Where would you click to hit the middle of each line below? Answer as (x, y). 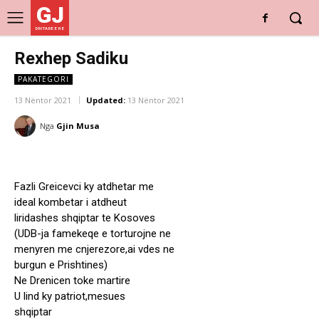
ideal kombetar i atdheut (70, 203)
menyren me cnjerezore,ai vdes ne (94, 250)
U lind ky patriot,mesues (70, 297)
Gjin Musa (78, 126)
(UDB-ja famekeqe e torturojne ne (93, 234)
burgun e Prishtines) (61, 265)
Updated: (106, 100)
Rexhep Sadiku (71, 58)
